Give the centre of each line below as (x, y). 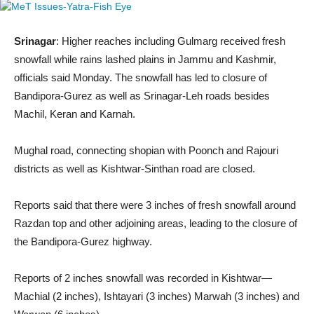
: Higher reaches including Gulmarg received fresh (171, 41)
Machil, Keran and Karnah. (75, 114)
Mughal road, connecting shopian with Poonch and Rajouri (146, 151)
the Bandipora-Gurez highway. (83, 242)
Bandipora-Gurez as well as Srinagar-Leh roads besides (142, 96)
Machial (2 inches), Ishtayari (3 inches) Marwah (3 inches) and (157, 296)
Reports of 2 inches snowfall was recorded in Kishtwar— (143, 278)
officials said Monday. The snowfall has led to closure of (141, 78)
